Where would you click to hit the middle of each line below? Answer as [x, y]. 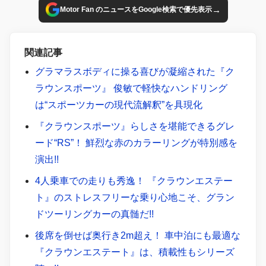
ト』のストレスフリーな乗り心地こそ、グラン [134, 197]
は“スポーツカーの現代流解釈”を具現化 [118, 104]
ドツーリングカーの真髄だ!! [94, 214]
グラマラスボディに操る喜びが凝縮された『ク [134, 71]
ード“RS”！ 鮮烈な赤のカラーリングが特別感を [136, 142]
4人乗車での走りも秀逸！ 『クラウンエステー [134, 180]
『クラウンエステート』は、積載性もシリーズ [134, 252]
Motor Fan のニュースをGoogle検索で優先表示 [136, 10]
